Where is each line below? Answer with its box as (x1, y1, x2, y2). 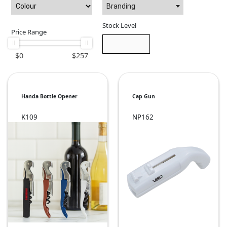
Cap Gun (132, 93, 155, 100)
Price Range (11, 27, 47, 37)
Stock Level (102, 21, 136, 30)
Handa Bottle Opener (21, 93, 78, 100)
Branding (106, 2, 135, 11)
